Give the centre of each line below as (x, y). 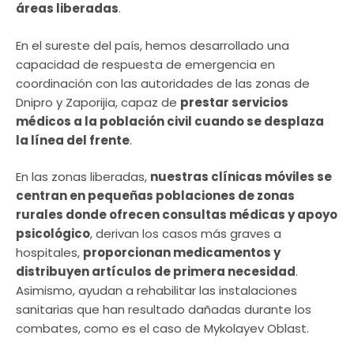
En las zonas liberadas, (83, 177)
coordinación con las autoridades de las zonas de (163, 83)
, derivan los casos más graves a (186, 234)
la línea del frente (73, 140)
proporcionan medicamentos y (182, 253)
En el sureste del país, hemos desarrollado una (153, 45)
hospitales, (49, 253)
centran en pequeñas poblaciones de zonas (155, 196)
